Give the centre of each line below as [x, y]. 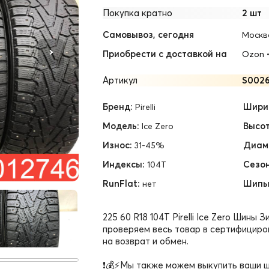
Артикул [120, 80]
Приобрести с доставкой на [165, 54]
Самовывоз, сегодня [148, 35]
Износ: [117, 145]
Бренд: [118, 107]
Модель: [121, 126]
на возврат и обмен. [146, 241]
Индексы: [124, 164]
